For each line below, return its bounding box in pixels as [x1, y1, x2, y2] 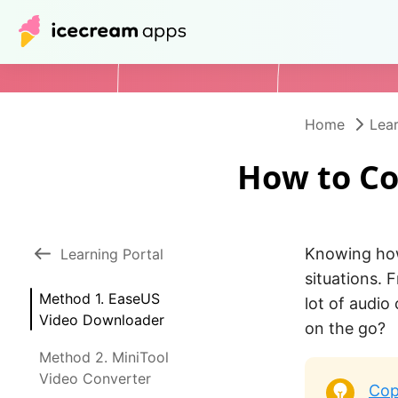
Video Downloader [39, 311, 164, 329]
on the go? [305, 319, 386, 338]
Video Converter [39, 370, 151, 387]
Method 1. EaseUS [39, 290, 160, 307]
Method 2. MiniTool [39, 348, 169, 366]
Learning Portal [60, 245, 163, 263]
